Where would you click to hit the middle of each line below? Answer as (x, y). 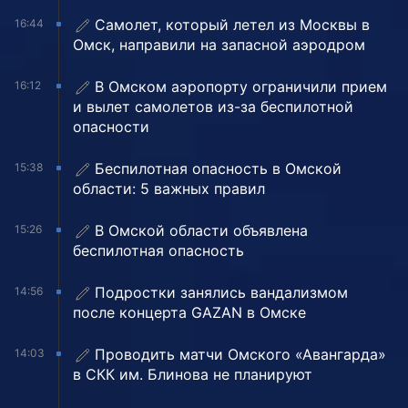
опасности (111, 127)
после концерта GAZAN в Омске (189, 313)
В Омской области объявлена (201, 231)
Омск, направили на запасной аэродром (219, 45)
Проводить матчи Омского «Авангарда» (240, 355)
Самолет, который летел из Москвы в (232, 25)
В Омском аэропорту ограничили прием (241, 87)
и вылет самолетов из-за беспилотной (213, 107)
